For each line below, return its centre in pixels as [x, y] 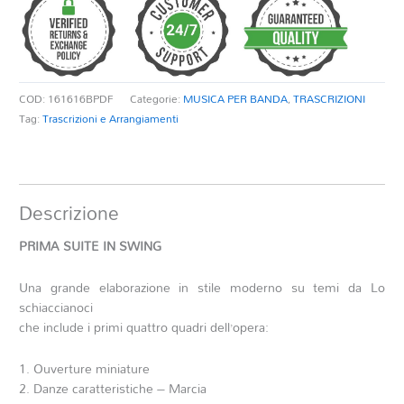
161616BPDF [81, 99]
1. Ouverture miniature [85, 368]
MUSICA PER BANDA [236, 99]
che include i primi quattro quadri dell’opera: [144, 326]
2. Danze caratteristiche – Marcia [113, 388]
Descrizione [69, 213]
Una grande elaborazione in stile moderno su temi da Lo [202, 287]
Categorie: [157, 99]
